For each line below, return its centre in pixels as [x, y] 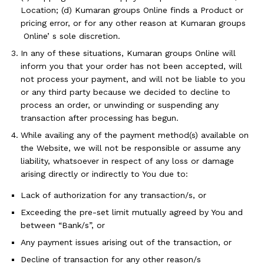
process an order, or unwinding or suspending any [120, 105]
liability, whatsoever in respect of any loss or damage [127, 161]
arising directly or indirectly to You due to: [104, 174]
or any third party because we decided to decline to [126, 92]
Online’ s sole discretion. [70, 36]
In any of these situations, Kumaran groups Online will [128, 53]
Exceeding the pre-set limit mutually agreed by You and [132, 212]
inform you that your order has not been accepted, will [131, 66]
